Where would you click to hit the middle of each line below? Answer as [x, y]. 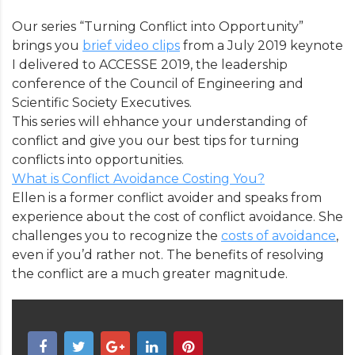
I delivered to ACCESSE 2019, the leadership [150, 64]
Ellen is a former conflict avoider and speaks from [167, 197]
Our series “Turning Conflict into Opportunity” [158, 26]
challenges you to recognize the [116, 235]
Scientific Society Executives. [102, 102]
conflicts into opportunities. [98, 159]
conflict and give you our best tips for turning [156, 140]
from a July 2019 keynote [261, 45]
